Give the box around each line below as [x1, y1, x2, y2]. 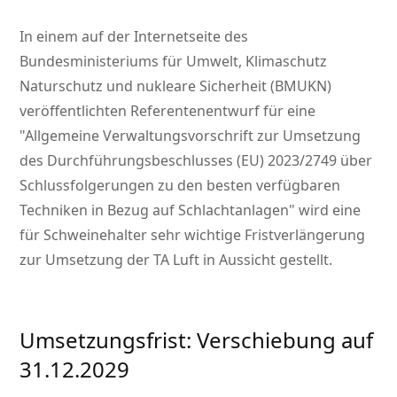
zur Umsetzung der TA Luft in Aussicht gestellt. [19, 250, 333, 270]
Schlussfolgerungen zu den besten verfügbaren [19, 175, 341, 196]
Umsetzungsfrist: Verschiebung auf [19, 325, 374, 355]
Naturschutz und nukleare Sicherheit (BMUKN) [19, 76, 332, 97]
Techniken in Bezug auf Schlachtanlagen [19, 200, 290, 221]
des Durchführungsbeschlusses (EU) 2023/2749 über [19, 151, 373, 171]
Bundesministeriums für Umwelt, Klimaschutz [19, 51, 328, 72]
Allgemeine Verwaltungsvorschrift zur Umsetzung [25, 126, 362, 146]
